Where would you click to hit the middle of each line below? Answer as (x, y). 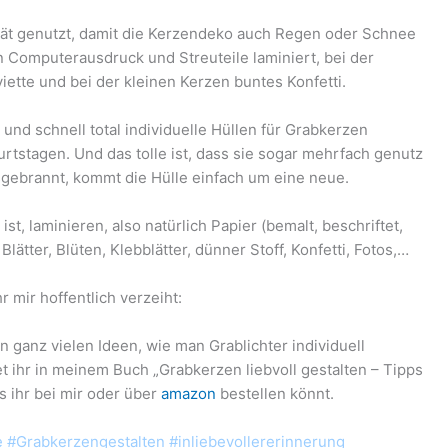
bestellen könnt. (275, 394)
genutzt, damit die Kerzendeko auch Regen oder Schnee (215, 34)
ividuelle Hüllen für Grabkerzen (258, 130)
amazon (189, 394)
